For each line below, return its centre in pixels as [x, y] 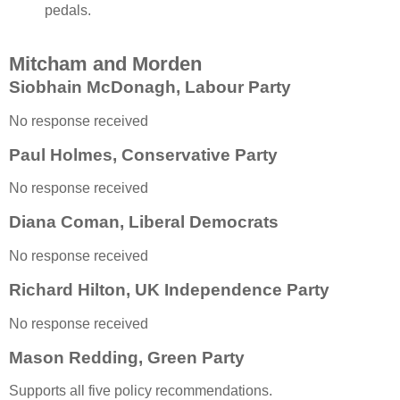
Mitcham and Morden [105, 63]
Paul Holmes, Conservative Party [143, 154]
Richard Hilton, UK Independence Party [169, 289]
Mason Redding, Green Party [127, 357]
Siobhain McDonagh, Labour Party [150, 87]
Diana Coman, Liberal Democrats [144, 222]
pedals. [68, 11]
